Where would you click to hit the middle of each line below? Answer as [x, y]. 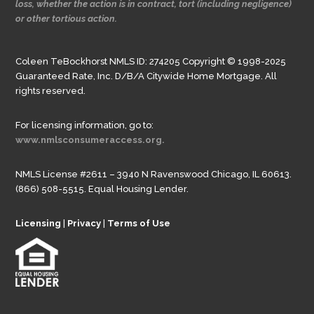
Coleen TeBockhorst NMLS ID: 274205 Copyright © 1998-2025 [151, 61]
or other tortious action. [67, 18]
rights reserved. [51, 90]
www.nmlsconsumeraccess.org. [90, 139]
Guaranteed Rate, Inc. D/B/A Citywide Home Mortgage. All [146, 76]
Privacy [84, 223]
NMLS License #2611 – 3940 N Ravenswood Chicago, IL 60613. [154, 174]
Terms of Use [139, 223]
